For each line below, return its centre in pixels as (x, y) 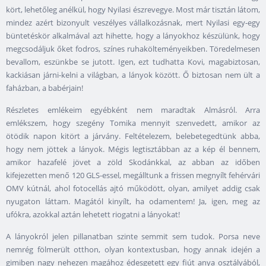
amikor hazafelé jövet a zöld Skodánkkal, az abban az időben (133, 162)
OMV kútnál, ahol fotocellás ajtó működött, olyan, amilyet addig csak (133, 189)
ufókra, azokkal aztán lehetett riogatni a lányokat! (93, 215)
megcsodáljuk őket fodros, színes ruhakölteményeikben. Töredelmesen (133, 49)
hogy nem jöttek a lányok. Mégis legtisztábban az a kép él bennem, (133, 149)
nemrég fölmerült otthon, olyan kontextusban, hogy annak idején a (133, 250)
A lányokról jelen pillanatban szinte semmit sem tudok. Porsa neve (133, 237)
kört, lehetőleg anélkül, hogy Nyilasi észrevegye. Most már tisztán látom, (133, 10)
